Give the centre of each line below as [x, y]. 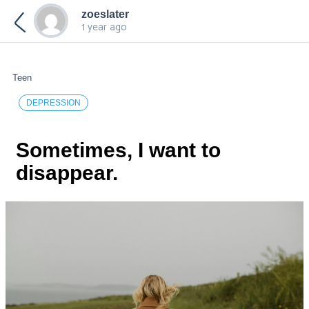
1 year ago [104, 27]
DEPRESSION [53, 103]
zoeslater [105, 14]
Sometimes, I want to [118, 150]
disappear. [67, 173]
